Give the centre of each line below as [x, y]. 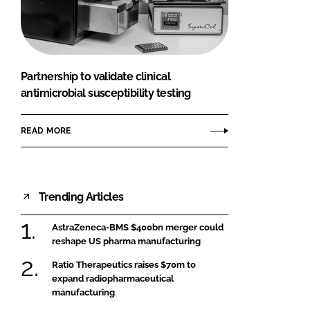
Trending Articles [81, 197]
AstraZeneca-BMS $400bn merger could [138, 228]
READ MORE [46, 130]
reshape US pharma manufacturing [126, 241]
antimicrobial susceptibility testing [106, 93]
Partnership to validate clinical [96, 77]
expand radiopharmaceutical [113, 278]
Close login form [250, 31]
